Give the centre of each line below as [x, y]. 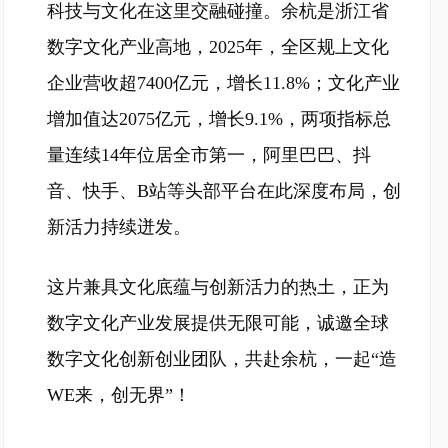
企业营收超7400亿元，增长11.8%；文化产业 [223, 83]
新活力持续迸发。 [119, 227]
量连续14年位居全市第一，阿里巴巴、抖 [209, 155]
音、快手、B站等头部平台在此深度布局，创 [224, 191]
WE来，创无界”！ [119, 395]
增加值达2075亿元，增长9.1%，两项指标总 [219, 119]
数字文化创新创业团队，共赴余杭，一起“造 [222, 359]
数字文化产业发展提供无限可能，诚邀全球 [218, 323]
